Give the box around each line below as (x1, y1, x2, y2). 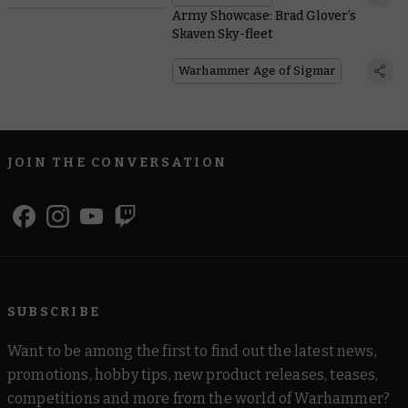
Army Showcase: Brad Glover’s (171, 8, 356, 25)
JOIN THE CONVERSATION (7, 155, 228, 171)
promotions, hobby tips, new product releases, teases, (7, 366, 379, 384)
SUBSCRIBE (7, 304, 101, 321)
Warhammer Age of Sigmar (178, 64, 336, 78)
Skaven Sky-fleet (171, 26, 273, 43)
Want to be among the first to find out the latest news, (7, 342, 377, 361)
